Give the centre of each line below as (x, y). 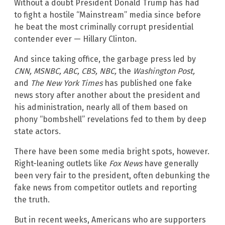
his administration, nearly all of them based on (101, 107)
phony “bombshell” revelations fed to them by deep (110, 119)
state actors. (37, 131)
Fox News (125, 163)
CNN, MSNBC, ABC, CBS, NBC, (66, 71)
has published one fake (147, 83)
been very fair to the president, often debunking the (112, 175)
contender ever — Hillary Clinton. (75, 39)
